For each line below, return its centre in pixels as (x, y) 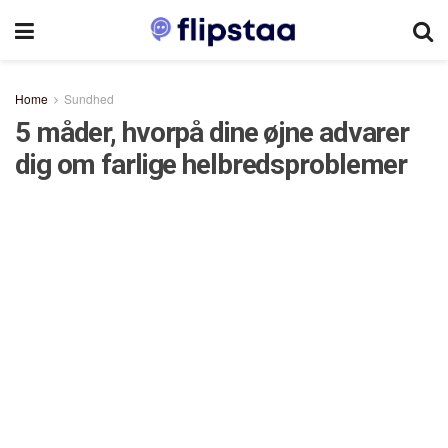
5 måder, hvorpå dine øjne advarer (212, 132)
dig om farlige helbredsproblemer (211, 164)
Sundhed (89, 98)
